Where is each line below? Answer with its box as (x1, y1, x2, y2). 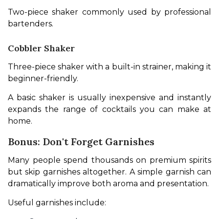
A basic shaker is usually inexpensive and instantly (8, 93, 211, 103)
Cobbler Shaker (8, 43, 75, 54)
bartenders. (8, 19, 53, 29)
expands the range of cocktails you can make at (8, 105, 211, 114)
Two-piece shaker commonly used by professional (8, 7, 211, 17)
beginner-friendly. (8, 74, 78, 84)
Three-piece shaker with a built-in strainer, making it (8, 62, 211, 72)
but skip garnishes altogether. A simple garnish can (8, 167, 211, 177)
